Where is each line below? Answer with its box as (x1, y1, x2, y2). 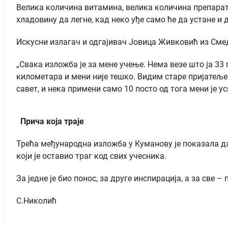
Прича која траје (16, 116, 84, 126)
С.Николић (16, 195, 56, 206)
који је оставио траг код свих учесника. (16, 151, 166, 161)
